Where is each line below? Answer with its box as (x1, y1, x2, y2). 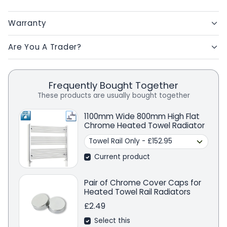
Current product (94, 152, 150, 162)
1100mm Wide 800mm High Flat (84, 111, 200, 122)
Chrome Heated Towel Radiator (84, 120, 205, 131)
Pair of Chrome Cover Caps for (84, 177, 201, 188)
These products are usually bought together (37, 91, 190, 101)
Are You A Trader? (8, 42, 82, 53)
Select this (94, 216, 131, 226)
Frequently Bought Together (49, 79, 178, 92)
